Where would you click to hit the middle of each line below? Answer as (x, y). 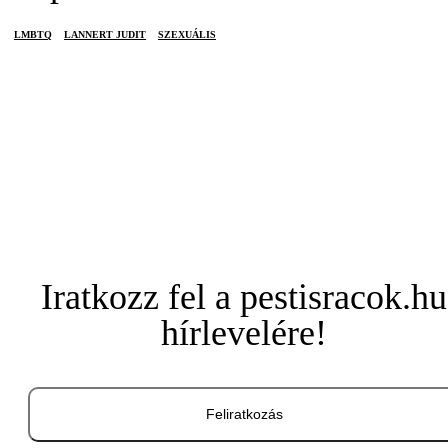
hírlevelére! (244, 333)
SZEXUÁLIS (187, 34)
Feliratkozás (244, 414)
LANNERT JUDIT (105, 34)
